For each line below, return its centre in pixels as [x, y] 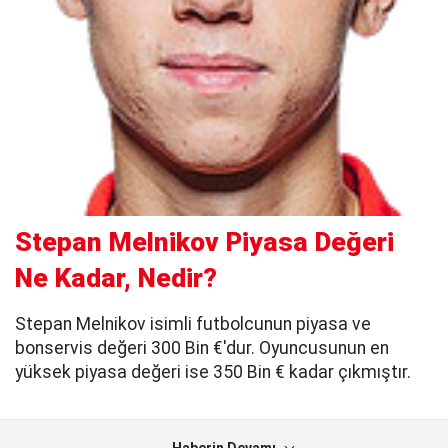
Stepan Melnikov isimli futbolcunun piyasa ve [193, 324]
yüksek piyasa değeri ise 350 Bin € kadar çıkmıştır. [213, 372]
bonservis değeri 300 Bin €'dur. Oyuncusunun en [202, 348]
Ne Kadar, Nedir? [116, 278]
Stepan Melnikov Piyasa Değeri [204, 242]
